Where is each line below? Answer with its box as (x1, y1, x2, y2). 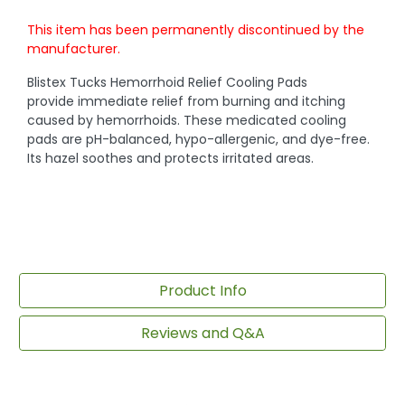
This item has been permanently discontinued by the (27, 21, 365, 40)
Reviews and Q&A (140, 322, 265, 344)
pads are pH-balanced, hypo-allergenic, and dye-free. (27, 130, 371, 149)
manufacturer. (27, 40, 121, 59)
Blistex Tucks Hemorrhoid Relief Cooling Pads (27, 73, 308, 92)
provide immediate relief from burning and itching (27, 92, 346, 111)
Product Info (158, 279, 247, 301)
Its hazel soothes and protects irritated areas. (27, 149, 315, 168)
